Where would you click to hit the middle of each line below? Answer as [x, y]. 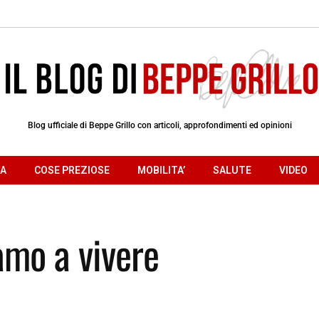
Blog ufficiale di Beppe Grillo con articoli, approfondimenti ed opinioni [159, 125]
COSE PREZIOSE [72, 170]
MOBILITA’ [161, 170]
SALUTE [232, 170]
